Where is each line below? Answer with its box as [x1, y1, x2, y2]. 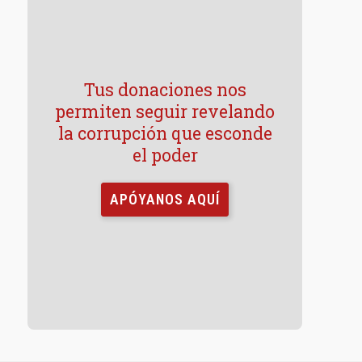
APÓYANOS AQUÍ [110, 191, 221, 208]
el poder [132, 143, 198, 166]
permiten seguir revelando [55, 99, 276, 123]
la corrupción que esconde [57, 121, 272, 145]
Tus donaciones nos [83, 78, 246, 101]
